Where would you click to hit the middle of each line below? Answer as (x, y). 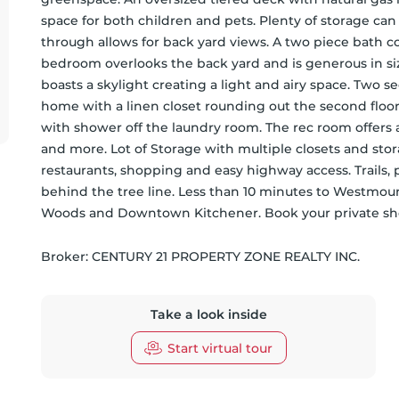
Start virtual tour (220, 348)
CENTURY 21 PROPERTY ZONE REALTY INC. (226, 256)
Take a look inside (208, 314)
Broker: (66, 256)
